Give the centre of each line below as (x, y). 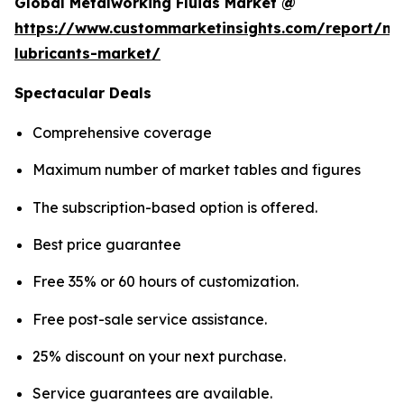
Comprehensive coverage (122, 133)
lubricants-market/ (87, 54)
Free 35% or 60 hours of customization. (165, 282)
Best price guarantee (107, 245)
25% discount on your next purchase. (159, 357)
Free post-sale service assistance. (150, 319)
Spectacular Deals (83, 93)
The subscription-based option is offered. (175, 207)
